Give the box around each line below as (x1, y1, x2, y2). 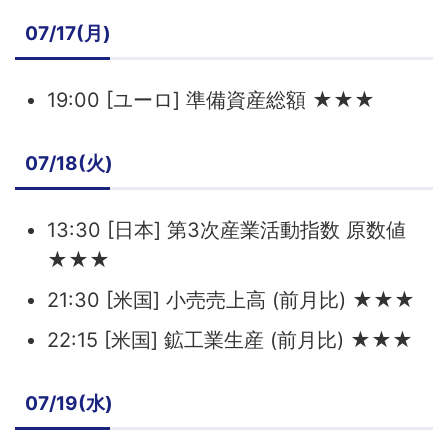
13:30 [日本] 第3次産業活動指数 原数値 (47, 217, 406, 242)
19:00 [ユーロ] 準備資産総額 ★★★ (47, 87, 375, 112)
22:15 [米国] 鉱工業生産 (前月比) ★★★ (47, 327, 413, 352)
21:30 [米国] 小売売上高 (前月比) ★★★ (47, 287, 415, 312)
